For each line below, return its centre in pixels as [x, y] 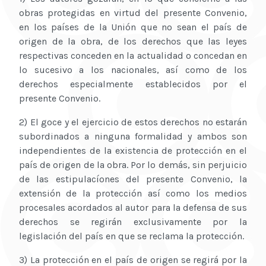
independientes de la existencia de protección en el [133, 151]
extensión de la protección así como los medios [133, 194]
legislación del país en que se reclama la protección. [132, 236]
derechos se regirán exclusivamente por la [133, 222]
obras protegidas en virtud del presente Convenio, [133, 13]
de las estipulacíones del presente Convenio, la [133, 179]
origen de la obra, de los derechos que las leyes [133, 42]
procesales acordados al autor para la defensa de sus [133, 208]
